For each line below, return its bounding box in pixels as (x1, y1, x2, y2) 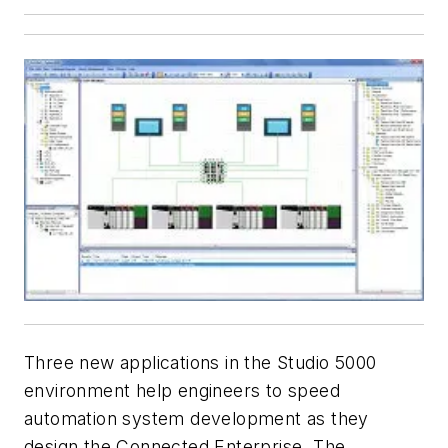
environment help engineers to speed (24, 379, 340, 401)
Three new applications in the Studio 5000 (24, 351, 377, 373)
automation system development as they (24, 407, 369, 429)
